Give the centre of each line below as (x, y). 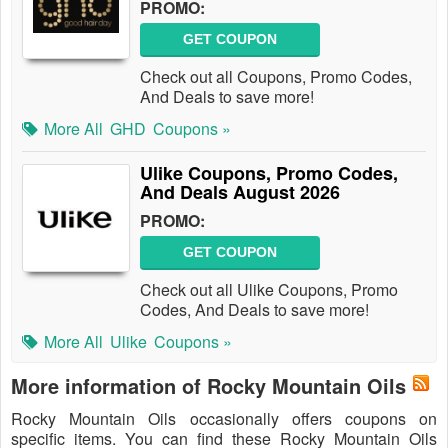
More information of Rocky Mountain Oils (208, 385)
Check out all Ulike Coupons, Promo (269, 289)
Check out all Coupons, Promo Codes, (276, 76)
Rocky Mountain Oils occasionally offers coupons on (224, 418)
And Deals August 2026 (240, 192)
